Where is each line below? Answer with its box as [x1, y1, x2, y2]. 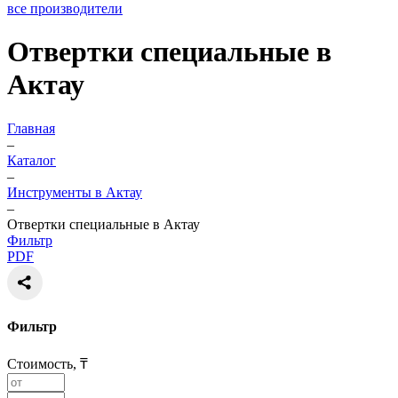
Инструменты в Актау [7, 184, 142, 200]
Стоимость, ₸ [7, 356, 88, 372]
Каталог [7, 152, 56, 168]
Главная [7, 120, 55, 136]
